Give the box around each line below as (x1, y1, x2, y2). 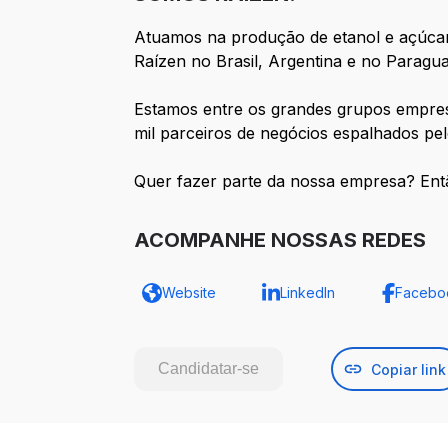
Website (162, 284, 217, 302)
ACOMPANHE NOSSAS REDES (134, 228, 427, 253)
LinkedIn (279, 284, 335, 302)
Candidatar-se (158, 360, 260, 378)
